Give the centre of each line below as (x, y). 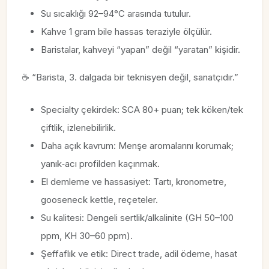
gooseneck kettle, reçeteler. (99, 200)
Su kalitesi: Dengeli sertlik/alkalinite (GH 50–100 (137, 218)
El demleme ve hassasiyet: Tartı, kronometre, (134, 182)
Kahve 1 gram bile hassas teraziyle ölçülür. (126, 32)
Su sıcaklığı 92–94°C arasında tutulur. (116, 14)
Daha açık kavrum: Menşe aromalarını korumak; (137, 146)
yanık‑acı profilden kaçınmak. (100, 164)
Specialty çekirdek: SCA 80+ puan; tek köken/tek (142, 110)
